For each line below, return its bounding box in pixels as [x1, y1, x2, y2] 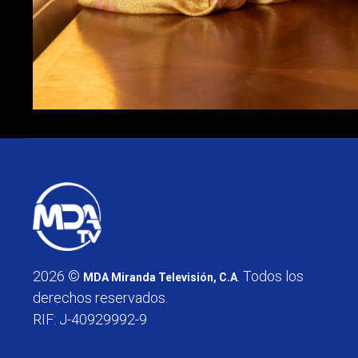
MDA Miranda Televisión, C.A [83, 271, 237, 284]
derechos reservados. [33, 289, 168, 307]
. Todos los [237, 268, 304, 285]
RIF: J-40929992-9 [33, 311, 147, 328]
